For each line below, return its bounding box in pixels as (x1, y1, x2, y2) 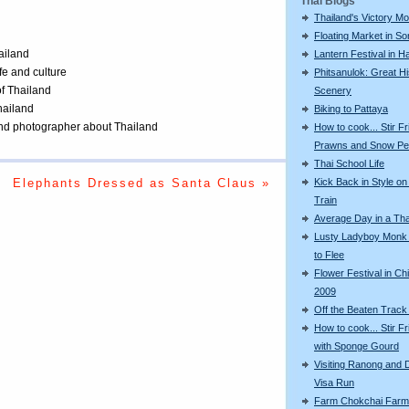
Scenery (314, 84, 351, 96)
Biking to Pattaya (314, 102, 388, 114)
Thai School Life (314, 157, 384, 169)
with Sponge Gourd (314, 340, 399, 351)
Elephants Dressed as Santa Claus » (12, 176, 270, 191)
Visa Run (314, 376, 354, 388)
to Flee (314, 248, 344, 260)
